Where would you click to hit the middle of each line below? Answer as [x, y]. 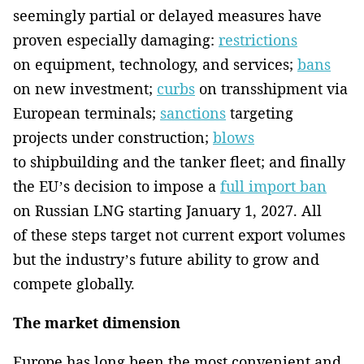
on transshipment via [271, 88]
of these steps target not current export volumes [179, 234]
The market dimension [97, 322]
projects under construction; [113, 137]
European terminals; [87, 113]
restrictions [258, 39]
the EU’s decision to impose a [117, 186]
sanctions [193, 113]
